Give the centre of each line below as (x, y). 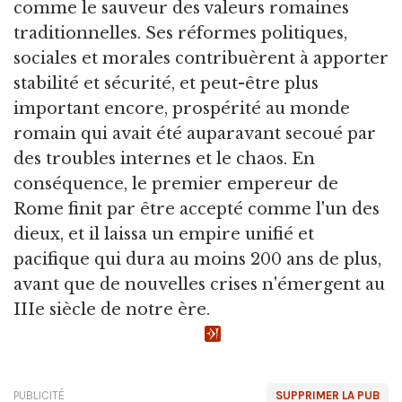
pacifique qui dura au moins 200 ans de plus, (197, 259)
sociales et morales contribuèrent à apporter (201, 58)
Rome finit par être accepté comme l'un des (197, 209)
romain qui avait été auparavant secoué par (195, 133)
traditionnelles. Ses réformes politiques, (180, 33)
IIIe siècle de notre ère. (112, 309)
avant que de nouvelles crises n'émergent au (199, 284)
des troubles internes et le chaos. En (164, 158)
